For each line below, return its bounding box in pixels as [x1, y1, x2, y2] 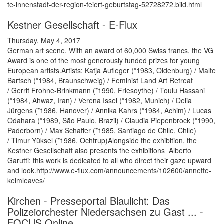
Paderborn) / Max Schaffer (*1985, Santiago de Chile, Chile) [7, 125, 196, 136]
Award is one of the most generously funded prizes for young [7, 55, 200, 66]
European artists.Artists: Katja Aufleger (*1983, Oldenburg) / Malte [7, 65, 216, 76]
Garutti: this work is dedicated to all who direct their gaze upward [7, 155, 211, 166]
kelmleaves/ [7, 175, 45, 186]
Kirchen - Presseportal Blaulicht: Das [7, 193, 170, 208]
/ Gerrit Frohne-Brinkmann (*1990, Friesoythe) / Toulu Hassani [7, 85, 205, 96]
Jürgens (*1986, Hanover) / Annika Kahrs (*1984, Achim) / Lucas [7, 105, 211, 116]
